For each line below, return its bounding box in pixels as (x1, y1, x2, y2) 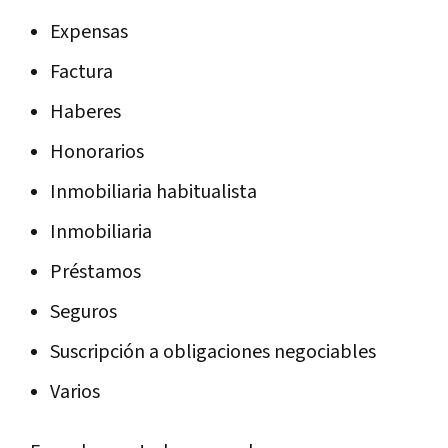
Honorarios (50, 138, 144, 165)
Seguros (50, 298, 117, 325)
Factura (50, 58, 113, 85)
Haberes (50, 98, 121, 125)
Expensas (50, 18, 128, 45)
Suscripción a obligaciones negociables (50, 338, 376, 365)
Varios (50, 378, 100, 405)
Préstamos (50, 258, 141, 285)
